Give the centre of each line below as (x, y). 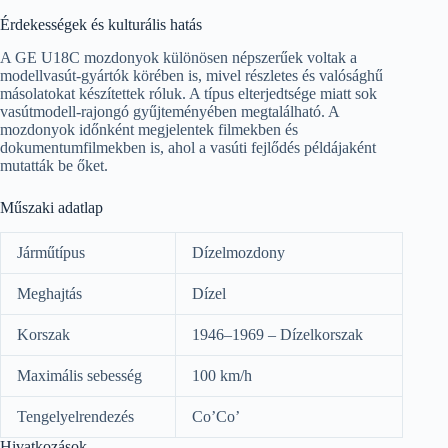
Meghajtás (49, 293)
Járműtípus (51, 252)
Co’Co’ (216, 416)
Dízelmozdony (238, 252)
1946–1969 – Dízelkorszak (277, 334)
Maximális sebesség (79, 375)
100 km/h (222, 375)
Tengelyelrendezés (75, 416)
